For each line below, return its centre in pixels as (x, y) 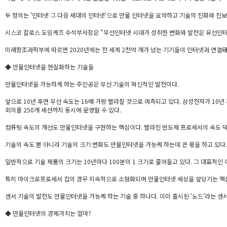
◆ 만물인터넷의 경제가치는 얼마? (48, 213)
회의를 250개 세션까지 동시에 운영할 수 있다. (63, 110)
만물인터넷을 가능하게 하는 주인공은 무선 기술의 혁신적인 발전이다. (92, 84)
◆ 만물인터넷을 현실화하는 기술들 (49, 67)
